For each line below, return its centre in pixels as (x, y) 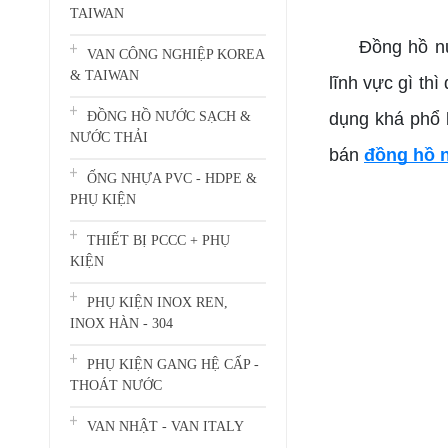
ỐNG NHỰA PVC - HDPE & (172, 178)
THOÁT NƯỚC (116, 385)
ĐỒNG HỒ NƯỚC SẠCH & (169, 116)
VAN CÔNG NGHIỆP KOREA (175, 54)
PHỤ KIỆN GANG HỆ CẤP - (173, 364)
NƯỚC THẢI (109, 137)
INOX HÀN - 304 (121, 323)
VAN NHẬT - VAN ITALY (165, 426)
